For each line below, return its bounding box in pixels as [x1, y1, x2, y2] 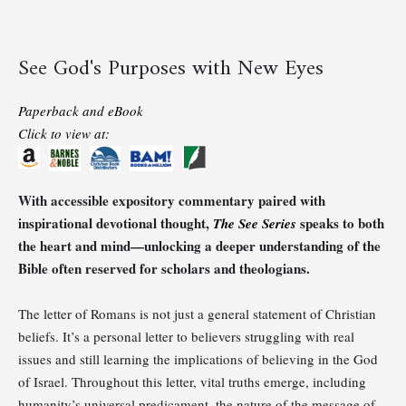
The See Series [213, 213, 296, 233]
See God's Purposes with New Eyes [18, 49, 324, 88]
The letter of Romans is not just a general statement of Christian [18, 304, 376, 323]
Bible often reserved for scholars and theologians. [18, 257, 310, 278]
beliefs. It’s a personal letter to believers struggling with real [18, 326, 354, 345]
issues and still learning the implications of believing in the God [18, 349, 378, 368]
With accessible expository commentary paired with [18, 189, 325, 210]
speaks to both [296, 212, 384, 233]
